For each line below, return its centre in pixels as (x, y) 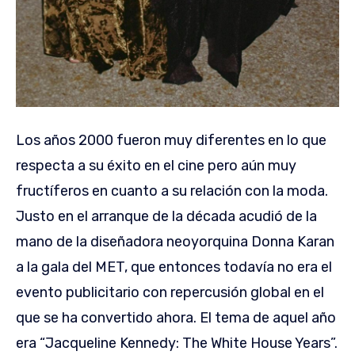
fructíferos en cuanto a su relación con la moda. (172, 191)
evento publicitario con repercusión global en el (170, 293)
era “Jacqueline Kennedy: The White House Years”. (177, 344)
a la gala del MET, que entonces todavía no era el (174, 267)
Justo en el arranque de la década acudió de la (166, 217)
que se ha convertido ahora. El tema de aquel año (176, 318)
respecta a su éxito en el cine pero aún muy (156, 166)
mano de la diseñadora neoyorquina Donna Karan (175, 242)
